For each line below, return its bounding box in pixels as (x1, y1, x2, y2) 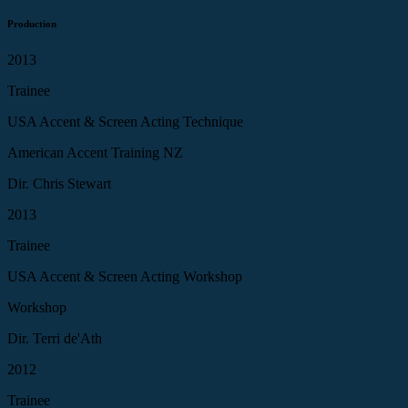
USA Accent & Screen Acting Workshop (7, 268, 242, 284)
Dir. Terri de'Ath (7, 330, 102, 346)
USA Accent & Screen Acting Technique (7, 113, 243, 129)
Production (7, 17, 56, 29)
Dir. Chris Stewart (7, 175, 111, 191)
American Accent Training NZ (7, 144, 183, 160)
